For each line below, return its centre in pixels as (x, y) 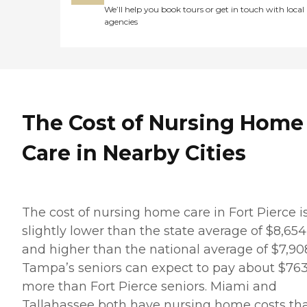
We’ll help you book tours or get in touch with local (204, 10)
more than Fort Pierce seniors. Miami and (149, 286)
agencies (121, 22)
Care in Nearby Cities (134, 153)
